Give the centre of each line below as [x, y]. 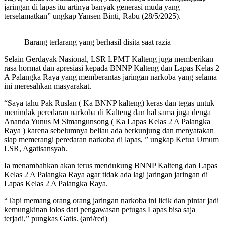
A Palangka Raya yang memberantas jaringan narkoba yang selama [110, 77]
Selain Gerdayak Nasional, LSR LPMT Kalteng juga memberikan [109, 59]
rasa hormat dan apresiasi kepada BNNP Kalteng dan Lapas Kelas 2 [112, 68]
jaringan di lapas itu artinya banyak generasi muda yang [92, 7]
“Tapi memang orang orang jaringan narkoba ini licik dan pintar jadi [111, 200]
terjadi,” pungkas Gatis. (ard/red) [56, 218]
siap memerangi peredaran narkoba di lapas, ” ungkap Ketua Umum [111, 139]
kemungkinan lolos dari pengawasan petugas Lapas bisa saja [100, 209]
